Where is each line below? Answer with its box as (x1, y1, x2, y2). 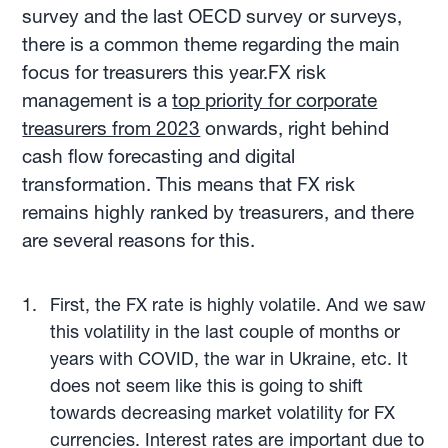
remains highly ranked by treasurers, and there (22, 200, 415, 224)
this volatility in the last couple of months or (49, 319, 400, 343)
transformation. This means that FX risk (22, 172, 356, 196)
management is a (22, 88, 173, 112)
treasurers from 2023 (22, 116, 201, 140)
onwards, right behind (200, 116, 390, 140)
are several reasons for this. (22, 228, 256, 252)
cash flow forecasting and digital (22, 144, 296, 168)
